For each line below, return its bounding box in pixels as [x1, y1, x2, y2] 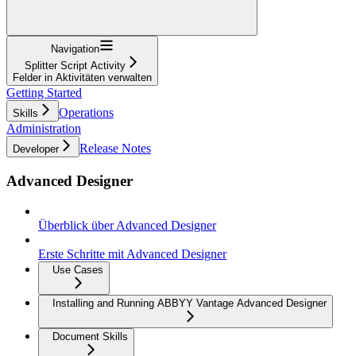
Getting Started [6, 85, 82, 99]
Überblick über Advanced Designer [38, 219, 216, 233]
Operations [59, 105, 114, 119]
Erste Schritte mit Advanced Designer [38, 247, 226, 261]
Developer [13, 142, 59, 155]
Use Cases [52, 264, 103, 277]
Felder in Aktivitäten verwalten [13, 71, 152, 83]
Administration [6, 121, 81, 135]
